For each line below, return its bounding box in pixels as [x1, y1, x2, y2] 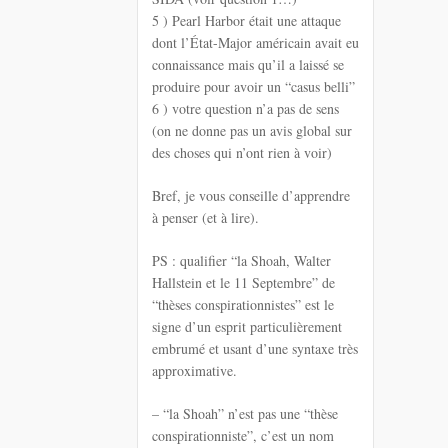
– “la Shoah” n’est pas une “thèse [152, 404, 338, 424]
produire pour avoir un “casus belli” [152, 77, 355, 97]
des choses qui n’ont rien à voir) [152, 143, 332, 163]
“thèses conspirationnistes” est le [152, 295, 334, 315]
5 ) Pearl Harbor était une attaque [152, 11, 341, 31]
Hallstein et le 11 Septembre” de [152, 273, 335, 293]
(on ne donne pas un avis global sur [152, 121, 352, 141]
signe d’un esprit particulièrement [152, 317, 342, 337]
